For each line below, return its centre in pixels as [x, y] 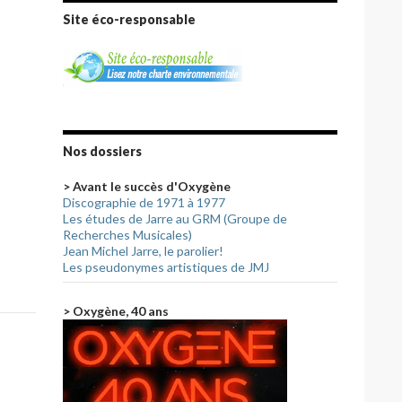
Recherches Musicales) [127, 235]
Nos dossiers [102, 151]
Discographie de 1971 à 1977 [144, 202]
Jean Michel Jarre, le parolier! [143, 251]
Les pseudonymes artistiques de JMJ [166, 267]
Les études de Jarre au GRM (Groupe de [175, 218]
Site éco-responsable [129, 19]
